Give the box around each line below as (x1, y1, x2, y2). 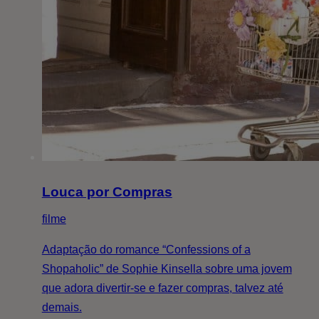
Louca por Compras (41, 184, 172, 199)
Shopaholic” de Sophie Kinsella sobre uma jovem (41, 262, 292, 275)
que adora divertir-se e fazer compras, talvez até (41, 281, 283, 294)
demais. (41, 300, 82, 313)
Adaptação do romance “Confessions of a (41, 243, 251, 256)
